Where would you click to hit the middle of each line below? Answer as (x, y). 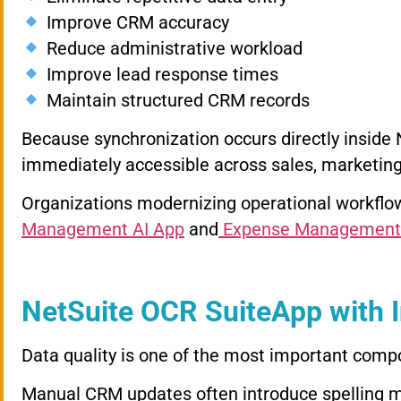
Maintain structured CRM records (175, 100)
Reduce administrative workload (172, 48)
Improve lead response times (160, 74)
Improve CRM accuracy (135, 22)
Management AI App (103, 230)
